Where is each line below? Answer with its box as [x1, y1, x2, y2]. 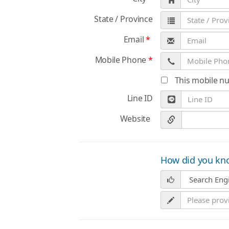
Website [120, 113, 150, 124]
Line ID [127, 93, 153, 104]
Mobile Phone [95, 54, 148, 65]
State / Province [94, 13, 153, 25]
